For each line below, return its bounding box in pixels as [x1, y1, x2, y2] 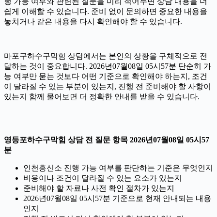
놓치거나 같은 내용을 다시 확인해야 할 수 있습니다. [4, 17, 182, 26]
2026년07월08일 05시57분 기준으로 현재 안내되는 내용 [23, 194, 211, 202]
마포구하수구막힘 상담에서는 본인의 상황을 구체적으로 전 [4, 51, 207, 60]
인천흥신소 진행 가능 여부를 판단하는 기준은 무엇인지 [23, 163, 213, 172]
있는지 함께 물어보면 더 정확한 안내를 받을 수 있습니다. [4, 92, 200, 101]
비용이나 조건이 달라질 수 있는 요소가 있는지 [23, 173, 182, 182]
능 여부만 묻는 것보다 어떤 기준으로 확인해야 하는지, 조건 [4, 72, 207, 80]
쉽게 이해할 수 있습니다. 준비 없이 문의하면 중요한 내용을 [4, 7, 207, 15]
